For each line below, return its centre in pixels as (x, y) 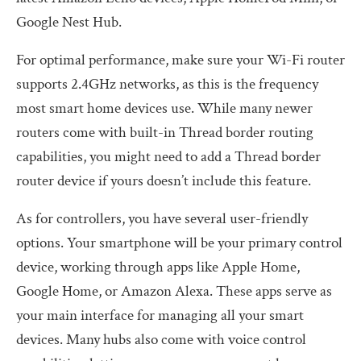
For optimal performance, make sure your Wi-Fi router (180, 60)
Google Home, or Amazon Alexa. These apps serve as (174, 291)
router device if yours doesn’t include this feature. (164, 180)
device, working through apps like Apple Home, (158, 267)
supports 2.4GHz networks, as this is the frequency (167, 84)
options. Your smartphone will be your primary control (179, 243)
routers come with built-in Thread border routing (165, 132)
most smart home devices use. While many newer (164, 108)
